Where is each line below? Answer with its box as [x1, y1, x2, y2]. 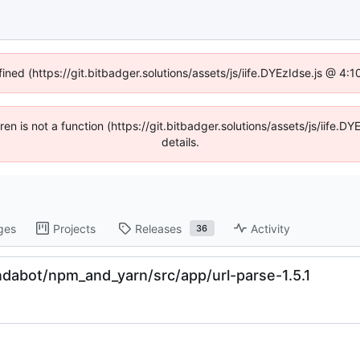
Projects [52, 221, 96, 235]
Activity [250, 221, 290, 235]
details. [161, 135, 199, 149]
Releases [134, 221, 182, 235]
